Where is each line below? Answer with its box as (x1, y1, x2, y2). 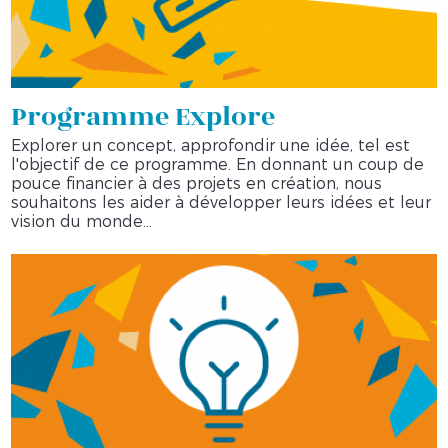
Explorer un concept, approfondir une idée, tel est (11, 136, 411, 156)
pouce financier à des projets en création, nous (11, 174, 383, 194)
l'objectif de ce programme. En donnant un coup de (11, 155, 425, 175)
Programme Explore (11, 97, 276, 138)
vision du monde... (11, 212, 153, 232)
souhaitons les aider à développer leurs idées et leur (11, 193, 432, 213)
